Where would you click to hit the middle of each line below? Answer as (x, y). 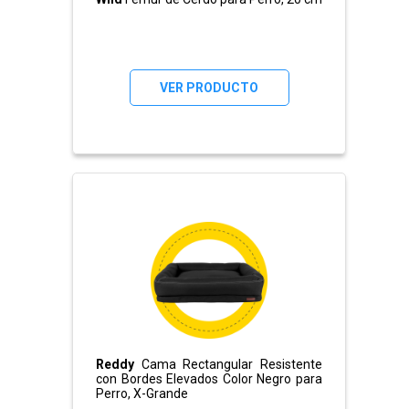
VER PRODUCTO (209, 88)
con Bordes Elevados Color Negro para (209, 379)
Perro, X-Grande (142, 394)
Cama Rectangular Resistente (228, 365)
